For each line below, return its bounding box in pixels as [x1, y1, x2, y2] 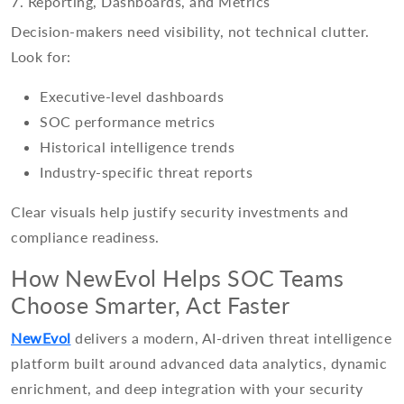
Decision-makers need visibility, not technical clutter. [11, 23, 370, 41]
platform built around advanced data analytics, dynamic [11, 354, 387, 372]
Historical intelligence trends [40, 138, 234, 156]
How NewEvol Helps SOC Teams [11, 264, 344, 292]
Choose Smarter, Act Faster [11, 291, 289, 319]
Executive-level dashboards [40, 87, 224, 106]
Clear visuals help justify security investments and [11, 203, 349, 221]
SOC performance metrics [40, 113, 216, 131]
